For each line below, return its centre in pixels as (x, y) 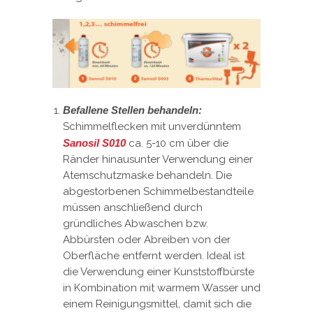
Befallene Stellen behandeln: (132, 110)
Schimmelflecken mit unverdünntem (152, 127)
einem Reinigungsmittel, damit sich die (157, 304)
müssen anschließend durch (133, 208)
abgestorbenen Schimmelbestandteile (158, 192)
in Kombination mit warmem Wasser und (162, 288)
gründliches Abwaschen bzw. (136, 224)
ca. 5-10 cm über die (177, 144)
